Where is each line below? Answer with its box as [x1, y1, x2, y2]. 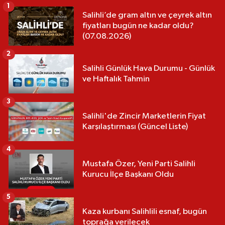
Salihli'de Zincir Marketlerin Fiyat [82, 111, 206, 121]
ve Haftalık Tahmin [82, 74, 150, 83]
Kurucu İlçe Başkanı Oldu [82, 170, 174, 179]
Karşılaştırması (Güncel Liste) [82, 122, 188, 131]
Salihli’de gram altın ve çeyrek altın [82, 11, 212, 20]
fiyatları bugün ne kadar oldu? [82, 22, 194, 31]
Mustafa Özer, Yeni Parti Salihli [82, 159, 195, 168]
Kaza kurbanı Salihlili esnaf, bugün [82, 207, 207, 216]
